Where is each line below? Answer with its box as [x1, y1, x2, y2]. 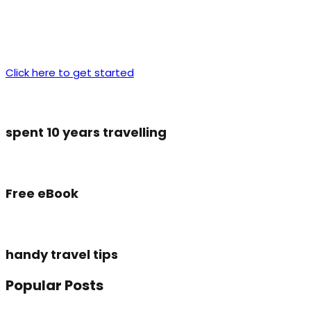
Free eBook [6, 185, 78, 202]
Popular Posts [6, 276, 103, 295]
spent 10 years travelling [6, 124, 167, 141]
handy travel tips [6, 246, 118, 263]
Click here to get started [6, 65, 134, 80]
